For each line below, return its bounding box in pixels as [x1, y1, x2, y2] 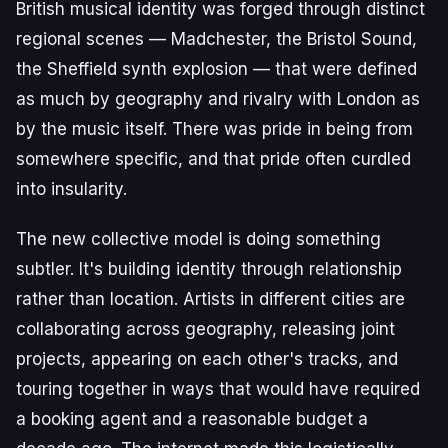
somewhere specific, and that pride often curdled [16, 149, 411, 169]
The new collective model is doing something [16, 229, 381, 249]
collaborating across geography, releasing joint [16, 319, 395, 339]
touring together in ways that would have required [16, 379, 420, 399]
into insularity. [16, 179, 127, 199]
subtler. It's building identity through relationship [16, 259, 402, 279]
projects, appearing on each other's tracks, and [16, 349, 398, 369]
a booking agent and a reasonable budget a [16, 409, 368, 429]
